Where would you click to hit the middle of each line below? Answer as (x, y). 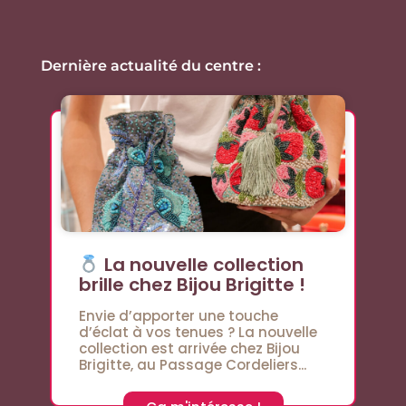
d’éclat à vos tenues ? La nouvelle (198, 333)
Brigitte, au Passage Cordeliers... (193, 365)
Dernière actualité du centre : (151, 66)
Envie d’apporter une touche (179, 316)
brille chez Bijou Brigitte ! (192, 285)
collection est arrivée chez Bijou (189, 349)
